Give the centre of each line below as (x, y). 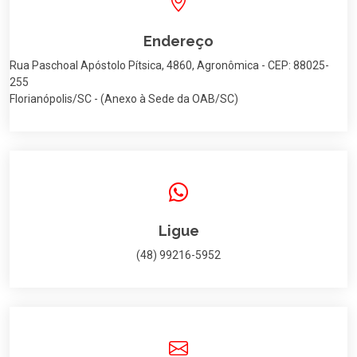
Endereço (178, 41)
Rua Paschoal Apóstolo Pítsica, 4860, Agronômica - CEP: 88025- (169, 65)
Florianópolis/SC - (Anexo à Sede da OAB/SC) (124, 99)
